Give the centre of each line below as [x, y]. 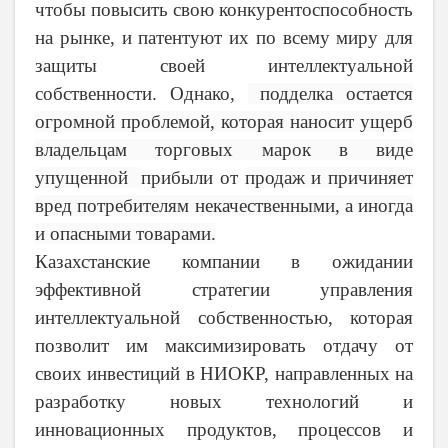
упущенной [88, 177]
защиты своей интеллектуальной [224, 65]
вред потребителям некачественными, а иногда [224, 205]
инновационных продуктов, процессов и [224, 429]
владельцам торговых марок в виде [224, 149]
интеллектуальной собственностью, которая [224, 317]
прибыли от [193, 177]
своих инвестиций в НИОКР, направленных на [224, 373]
